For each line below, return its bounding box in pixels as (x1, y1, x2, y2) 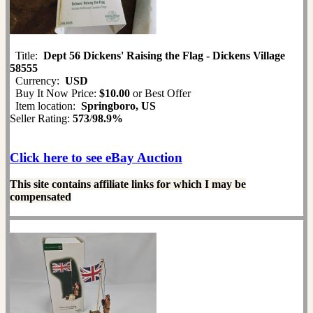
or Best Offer (130, 87, 191, 99)
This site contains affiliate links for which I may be (10, 177, 246, 190)
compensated (10, 190, 71, 203)
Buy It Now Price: (10, 87, 99, 99)
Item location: (10, 99, 81, 112)
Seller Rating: (10, 112, 73, 124)
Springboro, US (81, 99, 156, 112)
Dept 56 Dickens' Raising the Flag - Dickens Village (43, 49, 285, 61)
